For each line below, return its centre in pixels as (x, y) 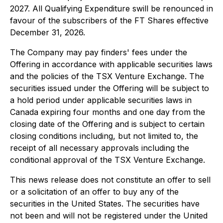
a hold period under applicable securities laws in (101, 100)
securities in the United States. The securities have (105, 204)
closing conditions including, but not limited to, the (104, 136)
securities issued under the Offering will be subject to (110, 88)
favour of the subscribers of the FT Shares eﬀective (109, 20)
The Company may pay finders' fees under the (99, 52)
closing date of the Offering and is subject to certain (107, 124)
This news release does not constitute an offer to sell (110, 180)
